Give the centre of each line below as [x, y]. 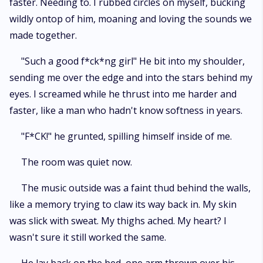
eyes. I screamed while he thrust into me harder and [123, 94]
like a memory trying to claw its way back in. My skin [123, 204]
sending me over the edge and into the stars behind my [131, 77]
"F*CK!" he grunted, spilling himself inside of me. [127, 136]
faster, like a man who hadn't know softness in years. [126, 110]
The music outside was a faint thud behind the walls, [136, 188]
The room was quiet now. [77, 162]
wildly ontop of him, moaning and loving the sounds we [131, 19]
